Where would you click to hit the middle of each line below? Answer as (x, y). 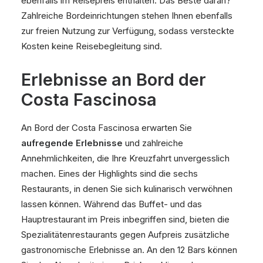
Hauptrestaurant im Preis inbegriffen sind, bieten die (125, 219)
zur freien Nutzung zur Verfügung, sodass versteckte (128, 31)
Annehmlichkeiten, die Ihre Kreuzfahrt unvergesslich (125, 158)
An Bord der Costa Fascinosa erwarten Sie (107, 128)
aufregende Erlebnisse (72, 143)
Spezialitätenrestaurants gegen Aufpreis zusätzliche (125, 235)
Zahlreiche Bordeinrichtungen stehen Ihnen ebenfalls (127, 16)
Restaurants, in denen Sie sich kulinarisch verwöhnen (127, 189)
